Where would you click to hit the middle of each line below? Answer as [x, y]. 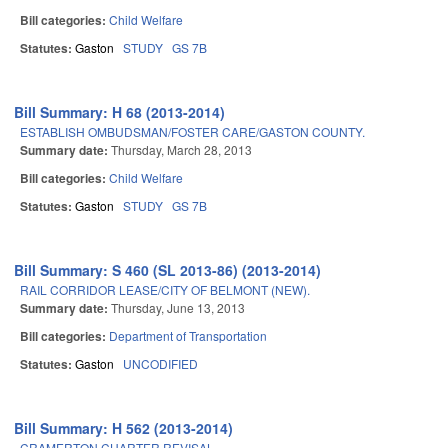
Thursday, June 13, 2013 [178, 308]
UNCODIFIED [160, 364]
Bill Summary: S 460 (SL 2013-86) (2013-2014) [168, 270]
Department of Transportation [188, 336]
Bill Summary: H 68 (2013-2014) [120, 112]
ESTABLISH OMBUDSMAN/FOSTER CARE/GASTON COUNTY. [192, 132]
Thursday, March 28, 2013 [181, 150]
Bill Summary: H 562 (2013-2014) [124, 428]
